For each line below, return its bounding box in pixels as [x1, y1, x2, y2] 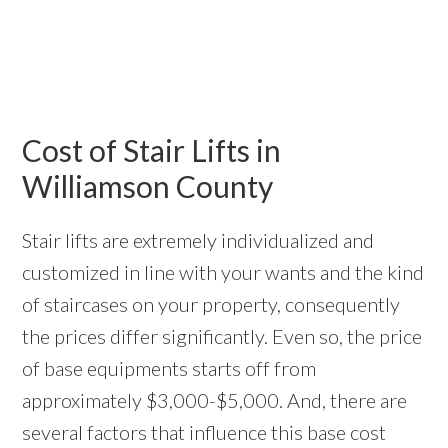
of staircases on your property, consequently [22, 292, 401, 317]
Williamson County [22, 168, 274, 205]
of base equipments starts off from [22, 356, 317, 381]
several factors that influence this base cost [22, 420, 387, 445]
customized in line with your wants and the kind [22, 260, 425, 285]
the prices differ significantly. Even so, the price [22, 324, 423, 349]
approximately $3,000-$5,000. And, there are [22, 388, 408, 413]
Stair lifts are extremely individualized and [22, 228, 375, 253]
